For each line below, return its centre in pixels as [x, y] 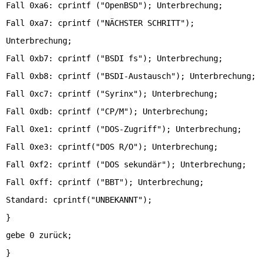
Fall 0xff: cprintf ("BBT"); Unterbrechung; [105, 182]
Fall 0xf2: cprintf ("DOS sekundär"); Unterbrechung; [126, 164]
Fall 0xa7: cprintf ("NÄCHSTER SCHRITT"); [100, 23]
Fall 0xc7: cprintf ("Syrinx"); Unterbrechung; [112, 94]
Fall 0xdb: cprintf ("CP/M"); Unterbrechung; [107, 111]
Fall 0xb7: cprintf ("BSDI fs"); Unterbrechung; [114, 58]
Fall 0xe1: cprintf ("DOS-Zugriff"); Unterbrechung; [124, 129]
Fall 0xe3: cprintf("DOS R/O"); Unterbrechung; [112, 147]
